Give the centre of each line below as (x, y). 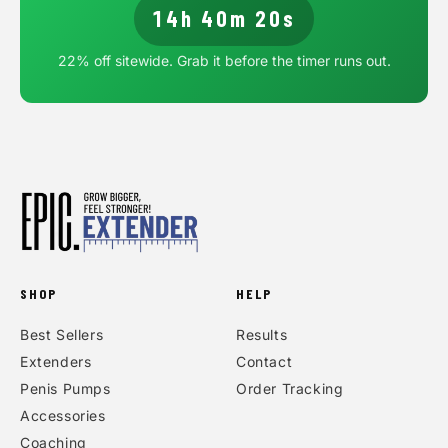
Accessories (63, 415)
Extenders (56, 361)
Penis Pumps (65, 388)
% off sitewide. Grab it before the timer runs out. (233, 61)
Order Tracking (290, 388)
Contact (264, 361)
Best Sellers (62, 334)
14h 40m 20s (224, 18)
